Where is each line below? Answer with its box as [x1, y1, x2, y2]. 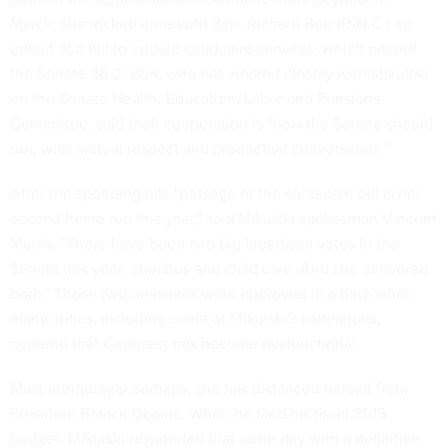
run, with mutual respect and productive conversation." [10, 137, 390, 159]
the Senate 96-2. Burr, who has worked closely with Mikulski [10, 62, 428, 84]
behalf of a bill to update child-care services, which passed [10, 37, 417, 59]
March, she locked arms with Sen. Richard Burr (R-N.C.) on [10, 12, 412, 34]
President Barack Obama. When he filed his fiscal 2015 [10, 402, 386, 424]
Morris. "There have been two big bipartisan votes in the [10, 232, 399, 254]
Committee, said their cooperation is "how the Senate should [10, 112, 433, 134]
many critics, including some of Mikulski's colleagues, [10, 307, 381, 329]
